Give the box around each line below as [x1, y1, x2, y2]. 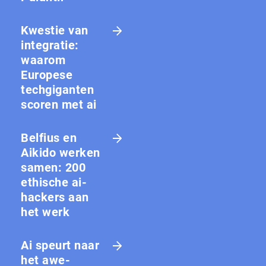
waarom [21, 52, 65, 67]
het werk [21, 204, 69, 219]
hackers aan [21, 189, 89, 204]
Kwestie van [21, 23, 88, 37]
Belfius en [21, 130, 77, 145]
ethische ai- [21, 175, 87, 189]
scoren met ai [21, 97, 97, 112]
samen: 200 [21, 160, 85, 175]
